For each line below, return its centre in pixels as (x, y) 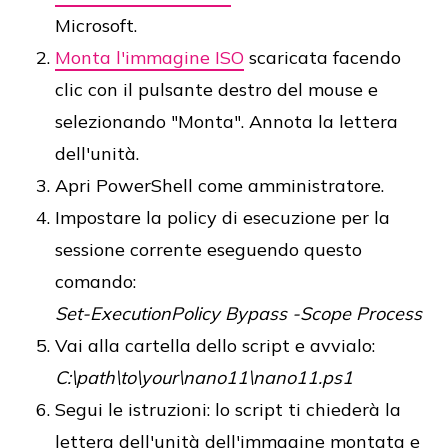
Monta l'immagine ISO (149, 58)
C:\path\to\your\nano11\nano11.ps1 (204, 378)
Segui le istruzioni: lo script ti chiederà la (228, 410)
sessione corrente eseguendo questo (208, 250)
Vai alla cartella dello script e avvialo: (215, 346)
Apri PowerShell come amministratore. (219, 186)
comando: (95, 282)
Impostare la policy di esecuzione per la (222, 218)
